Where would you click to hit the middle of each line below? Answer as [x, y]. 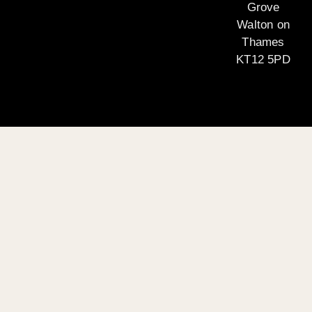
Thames [263, 42]
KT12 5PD [263, 60]
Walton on [263, 25]
